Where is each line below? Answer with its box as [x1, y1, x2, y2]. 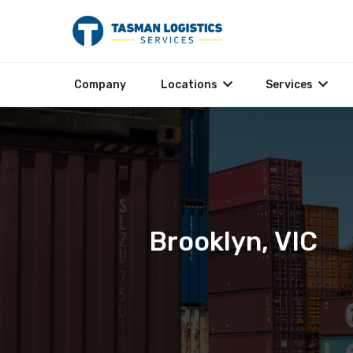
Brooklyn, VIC [149, 225, 318, 257]
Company [74, 78, 126, 91]
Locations [161, 78, 217, 91]
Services [266, 78, 313, 91]
